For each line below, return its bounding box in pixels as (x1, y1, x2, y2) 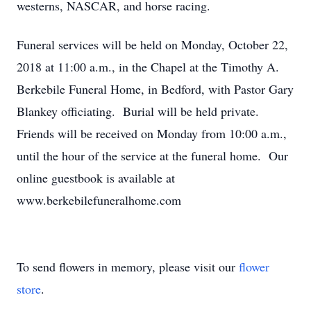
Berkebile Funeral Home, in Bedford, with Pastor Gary (17, 81, 294, 97)
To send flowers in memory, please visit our (17, 258, 239, 275)
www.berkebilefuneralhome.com (17, 192, 181, 208)
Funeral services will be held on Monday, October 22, (17, 36, 288, 53)
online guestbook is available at (17, 169, 175, 186)
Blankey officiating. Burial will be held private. (17, 103, 263, 119)
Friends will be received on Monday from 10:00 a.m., (17, 125, 287, 142)
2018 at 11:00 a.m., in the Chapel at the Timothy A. (17, 58, 279, 75)
